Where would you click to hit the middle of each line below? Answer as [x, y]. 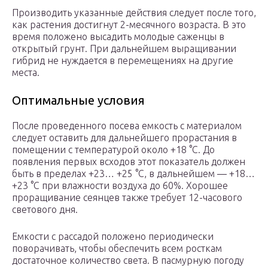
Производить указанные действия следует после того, [134, 13]
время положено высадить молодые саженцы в [118, 37]
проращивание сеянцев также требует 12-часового [127, 198]
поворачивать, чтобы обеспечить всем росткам [117, 249]
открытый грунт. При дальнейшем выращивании [124, 49]
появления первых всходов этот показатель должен [129, 162]
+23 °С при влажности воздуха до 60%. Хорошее [120, 186]
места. [26, 73]
